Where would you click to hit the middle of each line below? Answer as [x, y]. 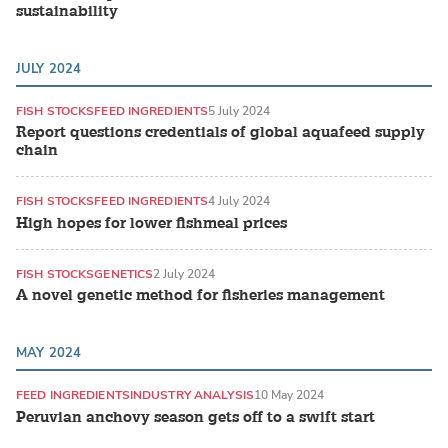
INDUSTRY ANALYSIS [191, 395]
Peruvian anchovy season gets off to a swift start [195, 417]
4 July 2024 [239, 201]
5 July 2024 [239, 110]
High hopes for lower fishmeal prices [151, 223]
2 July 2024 [184, 273]
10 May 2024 [288, 395]
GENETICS [124, 273]
